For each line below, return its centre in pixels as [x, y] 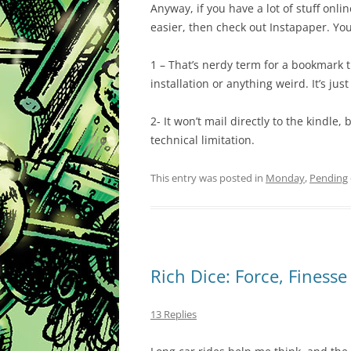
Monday [285, 178]
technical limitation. [203, 140]
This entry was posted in [208, 178]
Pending [329, 178]
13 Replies [174, 314]
